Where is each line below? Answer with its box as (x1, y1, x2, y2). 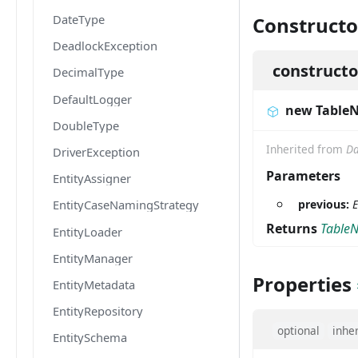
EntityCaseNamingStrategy (53, 197, 199, 213)
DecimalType (53, 64, 124, 81)
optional (277, 323, 320, 339)
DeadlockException (53, 38, 157, 54)
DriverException (53, 144, 140, 161)
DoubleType (53, 117, 119, 133)
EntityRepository (53, 303, 143, 320)
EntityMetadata (53, 276, 135, 292)
